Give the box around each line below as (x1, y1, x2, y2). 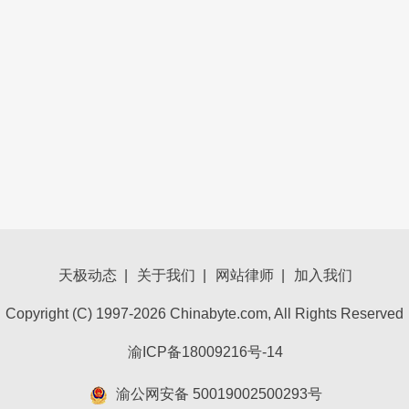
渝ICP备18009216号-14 (128, 344, 283, 360)
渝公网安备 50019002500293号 (115, 386, 322, 402)
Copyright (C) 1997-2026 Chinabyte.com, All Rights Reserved (5, 306, 404, 321)
